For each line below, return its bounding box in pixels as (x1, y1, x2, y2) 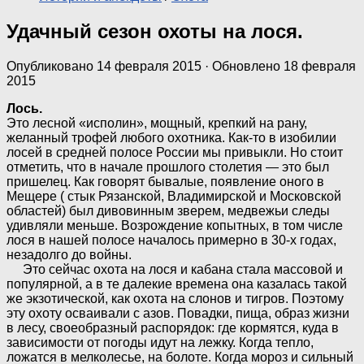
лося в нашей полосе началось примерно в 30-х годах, (6, 232, 336, 247)
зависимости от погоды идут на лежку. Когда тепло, (6, 335, 314, 349)
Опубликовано (6, 58, 97, 73)
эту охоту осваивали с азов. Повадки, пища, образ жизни (6, 305, 349, 320)
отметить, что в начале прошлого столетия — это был (6, 159, 329, 174)
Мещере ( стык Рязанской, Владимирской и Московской (6, 188, 341, 203)
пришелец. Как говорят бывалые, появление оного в (6, 174, 324, 188)
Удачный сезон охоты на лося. (6, 19, 303, 42)
